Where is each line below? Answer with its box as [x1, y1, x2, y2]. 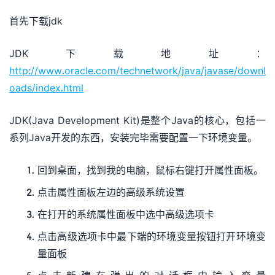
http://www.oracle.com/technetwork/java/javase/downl [9, 64, 266, 76]
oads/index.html [9, 82, 83, 93]
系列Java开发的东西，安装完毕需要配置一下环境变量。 [9, 131, 257, 143]
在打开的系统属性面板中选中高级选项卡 [37, 208, 214, 220]
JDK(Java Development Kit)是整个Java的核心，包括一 [9, 114, 266, 126]
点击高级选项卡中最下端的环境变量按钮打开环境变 [37, 230, 266, 242]
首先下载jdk [9, 15, 63, 26]
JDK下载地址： [9, 47, 266, 59]
